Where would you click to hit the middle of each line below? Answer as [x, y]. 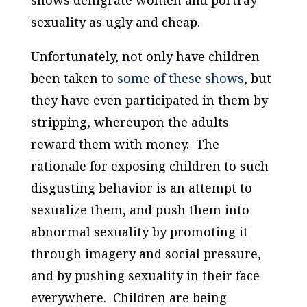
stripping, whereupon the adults [130, 122]
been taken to [74, 78]
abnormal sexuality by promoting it [139, 232]
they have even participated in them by [149, 100]
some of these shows [180, 78]
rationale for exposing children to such [149, 166]
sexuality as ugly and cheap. [115, 22]
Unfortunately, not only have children [145, 57]
